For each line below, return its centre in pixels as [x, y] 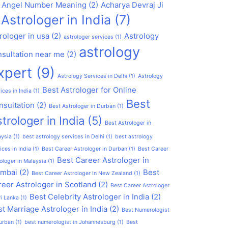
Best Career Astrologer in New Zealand [82, 173]
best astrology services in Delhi [63, 136]
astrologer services [89, 37]
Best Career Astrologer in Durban [84, 149]
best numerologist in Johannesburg [70, 222]
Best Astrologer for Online [89, 90]
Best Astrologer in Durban [82, 106]
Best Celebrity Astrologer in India [89, 196]
